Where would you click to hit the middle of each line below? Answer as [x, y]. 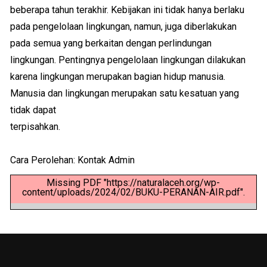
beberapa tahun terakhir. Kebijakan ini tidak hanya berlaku [128, 10]
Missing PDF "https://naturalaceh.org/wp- [133, 183]
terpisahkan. [35, 127]
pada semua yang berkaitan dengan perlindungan [111, 43]
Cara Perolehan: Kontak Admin [73, 160]
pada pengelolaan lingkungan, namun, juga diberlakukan [124, 27]
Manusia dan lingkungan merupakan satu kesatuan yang [125, 93]
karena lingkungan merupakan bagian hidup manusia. [118, 77]
